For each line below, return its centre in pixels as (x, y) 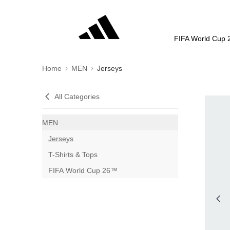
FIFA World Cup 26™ (83, 170)
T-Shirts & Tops (73, 154)
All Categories (77, 97)
